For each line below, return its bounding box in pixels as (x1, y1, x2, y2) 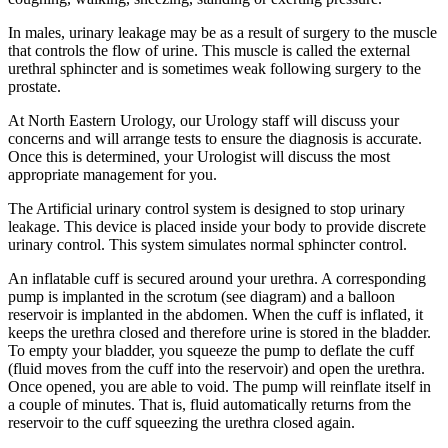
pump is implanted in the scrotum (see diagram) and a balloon (8, 287, 395, 305)
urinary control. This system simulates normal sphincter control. (8, 235, 407, 253)
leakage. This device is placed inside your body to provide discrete (8, 217, 426, 235)
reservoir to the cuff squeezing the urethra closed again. (8, 413, 355, 431)
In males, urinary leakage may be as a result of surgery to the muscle (8, 23, 437, 41)
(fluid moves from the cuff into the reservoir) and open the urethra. (8, 359, 425, 377)
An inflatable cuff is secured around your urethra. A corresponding (8, 269, 426, 287)
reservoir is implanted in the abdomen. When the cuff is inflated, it (8, 305, 423, 323)
